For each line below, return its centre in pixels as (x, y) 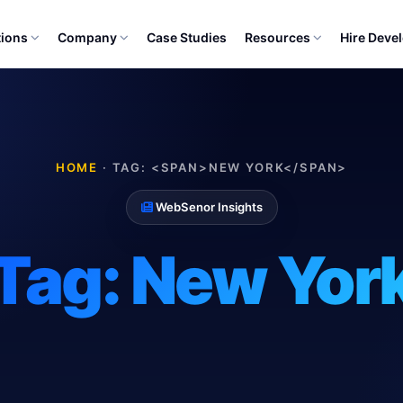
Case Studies (186, 37)
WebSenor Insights (207, 207)
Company (87, 37)
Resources (277, 37)
